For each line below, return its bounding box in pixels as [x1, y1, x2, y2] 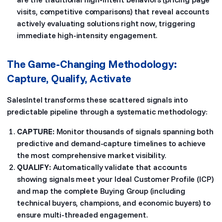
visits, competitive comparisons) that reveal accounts [17, 6, 209, 16]
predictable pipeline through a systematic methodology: [7, 107, 208, 116]
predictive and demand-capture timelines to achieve [17, 138, 206, 148]
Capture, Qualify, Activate [7, 71, 132, 85]
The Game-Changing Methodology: [7, 57, 177, 71]
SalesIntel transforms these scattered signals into [7, 95, 188, 105]
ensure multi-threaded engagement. [17, 210, 148, 220]
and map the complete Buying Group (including [17, 186, 185, 196]
